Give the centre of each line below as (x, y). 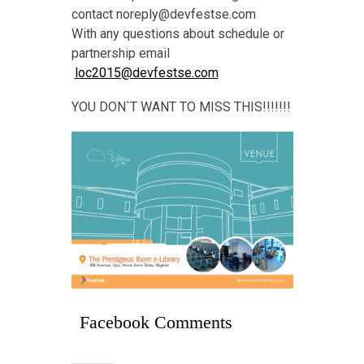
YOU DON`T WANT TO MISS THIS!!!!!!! (181, 107)
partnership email (120, 54)
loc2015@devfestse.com (146, 73)
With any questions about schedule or (178, 34)
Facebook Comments (156, 323)
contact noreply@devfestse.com (163, 15)
